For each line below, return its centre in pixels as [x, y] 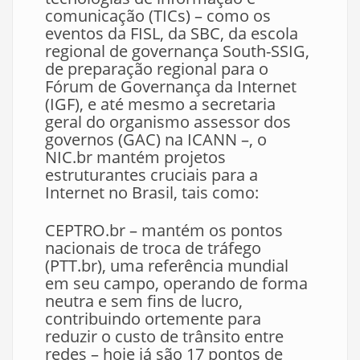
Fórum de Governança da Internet [171, 87]
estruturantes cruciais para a [151, 175]
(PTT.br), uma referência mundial [167, 266]
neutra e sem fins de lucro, [144, 301]
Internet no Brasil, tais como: [152, 193]
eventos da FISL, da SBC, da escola [172, 34]
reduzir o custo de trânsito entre [164, 337]
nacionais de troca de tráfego [153, 248]
